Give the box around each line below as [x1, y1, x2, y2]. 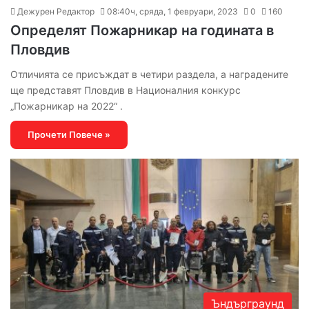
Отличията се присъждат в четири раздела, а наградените [10, 68, 288, 81]
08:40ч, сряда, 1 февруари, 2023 [107, 6, 238, 17]
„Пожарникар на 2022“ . [10, 100, 123, 112]
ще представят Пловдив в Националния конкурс [10, 84, 241, 97]
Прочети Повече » [28, 129, 110, 141]
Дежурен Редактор [17, 6, 94, 17]
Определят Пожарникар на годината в [10, 22, 274, 39]
